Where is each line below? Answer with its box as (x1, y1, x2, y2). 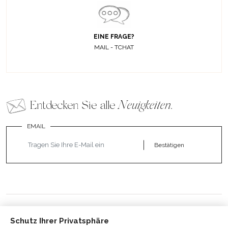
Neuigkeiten (118, 100, 171, 112)
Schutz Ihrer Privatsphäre (10, 216, 109, 225)
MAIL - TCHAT (94, 44, 134, 51)
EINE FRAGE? (94, 33, 134, 41)
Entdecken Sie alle (30, 100, 118, 112)
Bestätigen (154, 141, 185, 149)
